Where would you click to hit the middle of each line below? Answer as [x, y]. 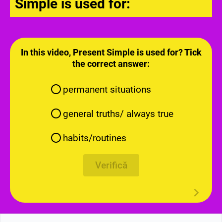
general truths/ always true [118, 113]
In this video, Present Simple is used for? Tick [111, 52]
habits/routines [94, 138]
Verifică [111, 165]
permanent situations [107, 89]
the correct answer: [111, 63]
